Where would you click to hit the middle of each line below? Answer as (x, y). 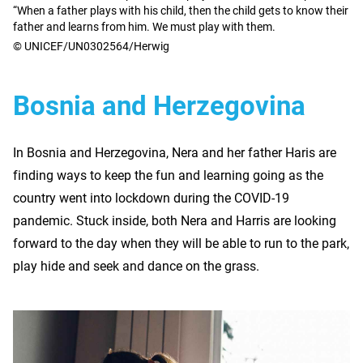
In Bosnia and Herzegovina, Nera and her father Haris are (175, 153)
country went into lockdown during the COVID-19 (151, 199)
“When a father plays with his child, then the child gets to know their (181, 11)
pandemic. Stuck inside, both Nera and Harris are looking (175, 221)
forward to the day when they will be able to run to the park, (181, 244)
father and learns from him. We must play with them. (144, 27)
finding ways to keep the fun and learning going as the (168, 176)
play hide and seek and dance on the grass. (136, 267)
